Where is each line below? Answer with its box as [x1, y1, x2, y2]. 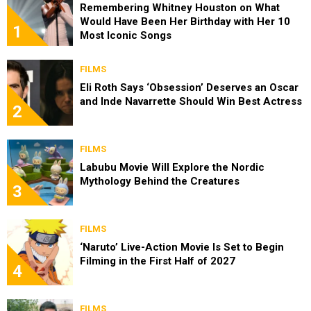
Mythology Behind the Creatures [80, 174, 239, 187]
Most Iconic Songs [80, 28, 171, 42]
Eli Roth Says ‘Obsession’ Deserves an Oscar [80, 81, 299, 94]
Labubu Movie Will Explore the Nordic [80, 160, 264, 174]
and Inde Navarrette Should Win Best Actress [80, 94, 302, 108]
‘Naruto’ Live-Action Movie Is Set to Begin [80, 240, 284, 253]
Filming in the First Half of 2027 [80, 254, 235, 267]
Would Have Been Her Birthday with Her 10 [80, 15, 290, 28]
